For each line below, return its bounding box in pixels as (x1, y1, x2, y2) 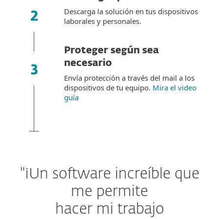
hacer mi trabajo (55, 202, 164, 217)
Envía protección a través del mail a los (64, 73, 195, 83)
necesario (64, 58, 112, 68)
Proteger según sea (64, 45, 159, 55)
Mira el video (153, 83, 197, 92)
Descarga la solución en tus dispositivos (64, 6, 198, 16)
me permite (71, 185, 148, 199)
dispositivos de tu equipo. (64, 83, 153, 92)
